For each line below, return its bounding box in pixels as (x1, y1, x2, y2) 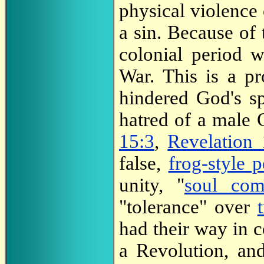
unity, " (119, 174, 184, 196)
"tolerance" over (119, 196, 258, 217)
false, (119, 153, 169, 174)
